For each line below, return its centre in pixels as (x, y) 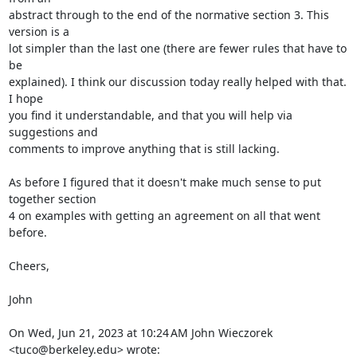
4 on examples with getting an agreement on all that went (164, 216)
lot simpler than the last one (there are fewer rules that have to (177, 48)
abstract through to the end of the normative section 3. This (169, 15)
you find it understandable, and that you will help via (150, 115)
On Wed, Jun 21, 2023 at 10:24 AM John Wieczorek (140, 333)
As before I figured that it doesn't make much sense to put (165, 182)
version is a (39, 31)
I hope (25, 98)
